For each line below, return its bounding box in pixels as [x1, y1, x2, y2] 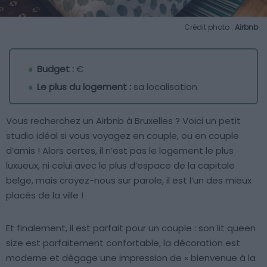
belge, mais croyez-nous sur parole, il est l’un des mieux [6, 174, 252, 187]
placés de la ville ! [6, 189, 83, 202]
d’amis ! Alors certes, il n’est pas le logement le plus [6, 144, 234, 157]
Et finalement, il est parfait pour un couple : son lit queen [6, 222, 256, 235]
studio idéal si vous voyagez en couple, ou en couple [6, 129, 239, 142]
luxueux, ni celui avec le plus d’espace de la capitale [6, 159, 235, 172]
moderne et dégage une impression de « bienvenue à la [6, 252, 256, 265]
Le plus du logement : [37, 80, 131, 94]
